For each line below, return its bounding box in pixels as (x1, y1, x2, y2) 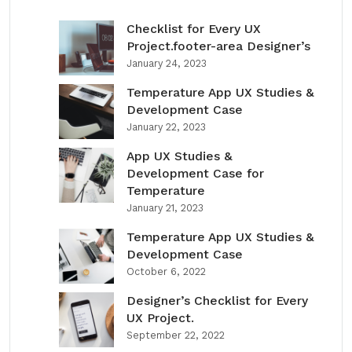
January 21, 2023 (126, 202, 203, 214)
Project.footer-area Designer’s (126, 38, 310, 53)
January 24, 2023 (126, 57, 207, 69)
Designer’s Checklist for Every (126, 293, 308, 308)
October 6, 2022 (126, 266, 206, 277)
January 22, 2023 (126, 121, 206, 133)
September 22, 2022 (126, 329, 225, 341)
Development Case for (126, 166, 264, 181)
